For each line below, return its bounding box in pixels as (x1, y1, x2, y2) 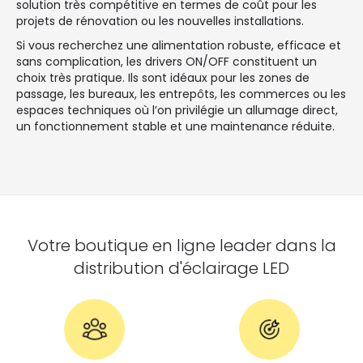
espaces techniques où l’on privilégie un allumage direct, (16, 102, 338, 119)
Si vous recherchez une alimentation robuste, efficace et (16, 37, 341, 54)
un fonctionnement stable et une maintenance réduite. (16, 118, 335, 135)
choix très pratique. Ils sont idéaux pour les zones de (16, 70, 310, 87)
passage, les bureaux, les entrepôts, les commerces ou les (16, 86, 346, 103)
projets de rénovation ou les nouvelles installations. (16, 13, 304, 30)
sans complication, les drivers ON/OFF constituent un (16, 53, 317, 70)
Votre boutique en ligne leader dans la (27, 234, 336, 258)
